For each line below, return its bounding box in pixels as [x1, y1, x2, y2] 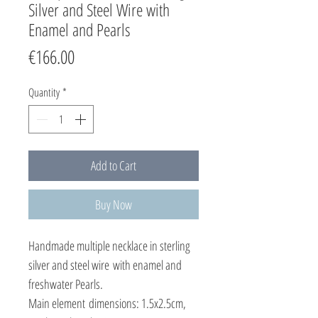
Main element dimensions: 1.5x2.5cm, [28, 295, 186, 312]
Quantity [28, 84, 60, 100]
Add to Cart [91, 157, 136, 174]
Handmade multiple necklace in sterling [28, 237, 190, 254]
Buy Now [95, 196, 132, 213]
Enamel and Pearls [28, 18, 131, 41]
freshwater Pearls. [28, 275, 103, 292]
